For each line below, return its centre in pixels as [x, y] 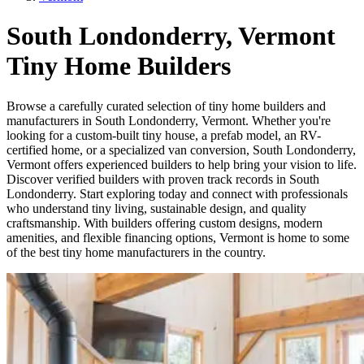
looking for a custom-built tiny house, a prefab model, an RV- [164, 135]
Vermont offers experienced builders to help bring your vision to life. [182, 164]
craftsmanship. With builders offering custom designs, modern [165, 223]
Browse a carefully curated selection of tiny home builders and [166, 106]
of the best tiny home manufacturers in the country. [136, 252]
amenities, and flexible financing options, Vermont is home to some [178, 237]
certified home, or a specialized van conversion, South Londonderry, [181, 149]
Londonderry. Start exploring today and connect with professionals [177, 193]
